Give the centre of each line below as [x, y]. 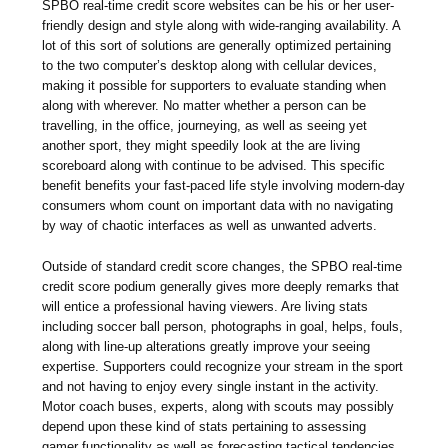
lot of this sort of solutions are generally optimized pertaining [217, 45]
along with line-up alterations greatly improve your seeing [206, 346]
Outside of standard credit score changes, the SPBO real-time [222, 266]
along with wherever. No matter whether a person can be [204, 105]
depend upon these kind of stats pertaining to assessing [204, 426]
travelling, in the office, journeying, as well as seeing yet [205, 125]
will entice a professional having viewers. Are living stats [205, 306]
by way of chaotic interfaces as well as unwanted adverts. [210, 225]
